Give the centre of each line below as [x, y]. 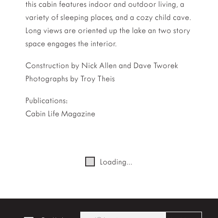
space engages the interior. [71, 44]
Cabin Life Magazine [61, 114]
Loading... [116, 162]
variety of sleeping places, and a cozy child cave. [109, 18]
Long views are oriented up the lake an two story [108, 31]
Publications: [47, 101]
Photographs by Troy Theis [70, 79]
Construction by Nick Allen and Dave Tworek [102, 66]
